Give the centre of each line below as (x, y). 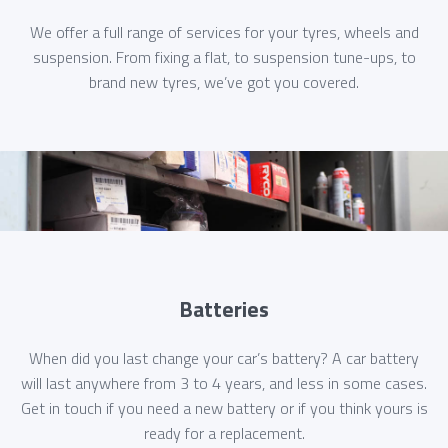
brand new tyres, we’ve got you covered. (224, 81)
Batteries (224, 308)
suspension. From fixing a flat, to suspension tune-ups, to (224, 56)
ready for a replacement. (224, 433)
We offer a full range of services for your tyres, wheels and (224, 31)
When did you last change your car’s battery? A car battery (224, 358)
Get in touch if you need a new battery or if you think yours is (224, 408)
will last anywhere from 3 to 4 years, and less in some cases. (224, 383)
